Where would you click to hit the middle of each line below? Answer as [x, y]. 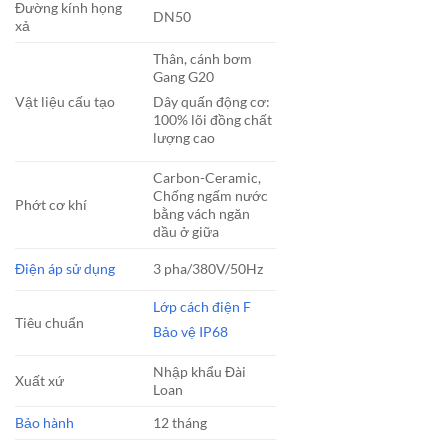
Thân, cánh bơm [203, 59]
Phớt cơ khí [51, 205]
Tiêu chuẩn [49, 323]
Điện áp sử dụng [65, 269]
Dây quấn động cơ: [212, 102]
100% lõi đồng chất [213, 120]
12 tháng [180, 423]
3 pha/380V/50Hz [208, 269]
